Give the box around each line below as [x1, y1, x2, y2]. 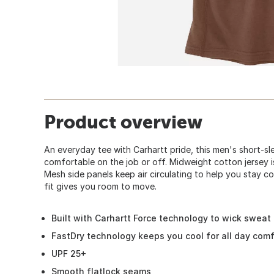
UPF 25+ [51, 248, 86, 259]
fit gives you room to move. [44, 180, 157, 191]
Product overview [44, 111, 202, 132]
